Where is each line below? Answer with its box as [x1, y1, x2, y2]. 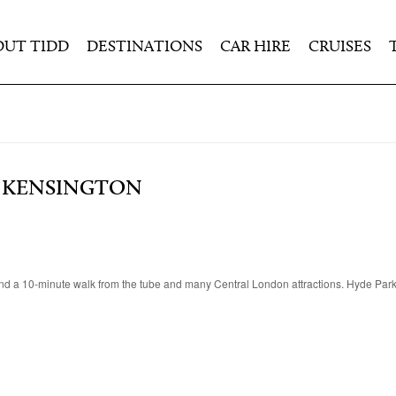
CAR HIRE [220, 39, 291, 56]
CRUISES [308, 39, 371, 56]
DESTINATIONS [87, 39, 202, 56]
